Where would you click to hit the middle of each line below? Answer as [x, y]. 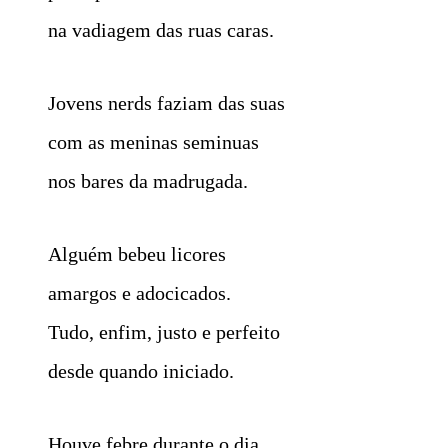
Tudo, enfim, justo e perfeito [164, 331]
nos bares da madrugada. [148, 180]
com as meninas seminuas [153, 141]
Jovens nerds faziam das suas [166, 102]
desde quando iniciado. [141, 370]
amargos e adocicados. [139, 292]
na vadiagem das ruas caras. [161, 29]
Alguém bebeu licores [137, 253]
